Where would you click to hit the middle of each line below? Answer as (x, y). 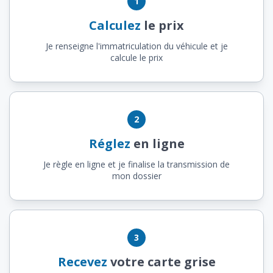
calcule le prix (136, 57)
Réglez (109, 143)
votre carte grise (161, 261)
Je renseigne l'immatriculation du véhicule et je (136, 46)
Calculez (115, 25)
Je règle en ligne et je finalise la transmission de (136, 164)
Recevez (82, 261)
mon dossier (136, 175)
